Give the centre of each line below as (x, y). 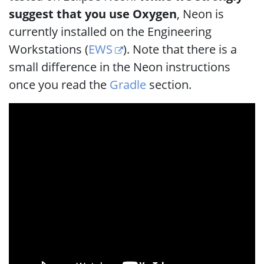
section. (169, 85)
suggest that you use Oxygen (93, 14)
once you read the (59, 85)
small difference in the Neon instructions (120, 67)
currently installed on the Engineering (110, 32)
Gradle (128, 85)
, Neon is (200, 14)
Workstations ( (49, 49)
